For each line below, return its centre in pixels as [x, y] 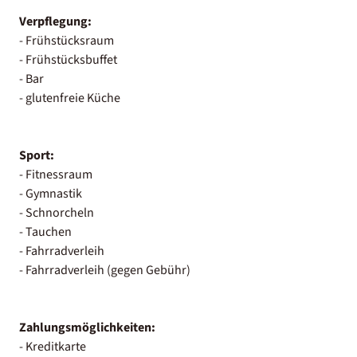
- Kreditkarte [53, 346]
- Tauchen [45, 231]
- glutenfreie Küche [70, 98]
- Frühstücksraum [67, 40]
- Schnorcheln [57, 212]
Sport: [37, 155]
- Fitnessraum [56, 174]
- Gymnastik [51, 193]
